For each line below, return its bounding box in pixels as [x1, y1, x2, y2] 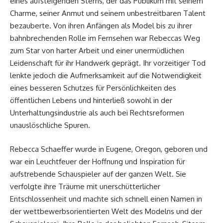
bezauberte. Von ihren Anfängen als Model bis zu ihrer [10, 21, 192, 31]
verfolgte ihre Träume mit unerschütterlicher [10, 181, 160, 191]
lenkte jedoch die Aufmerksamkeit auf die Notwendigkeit [10, 71, 202, 81]
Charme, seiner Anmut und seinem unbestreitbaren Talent [10, 8, 206, 18]
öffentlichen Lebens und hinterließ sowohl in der [10, 96, 172, 106]
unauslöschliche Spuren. [10, 120, 90, 130]
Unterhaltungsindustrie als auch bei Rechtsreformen [10, 108, 184, 118]
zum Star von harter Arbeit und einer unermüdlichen [10, 46, 184, 56]
